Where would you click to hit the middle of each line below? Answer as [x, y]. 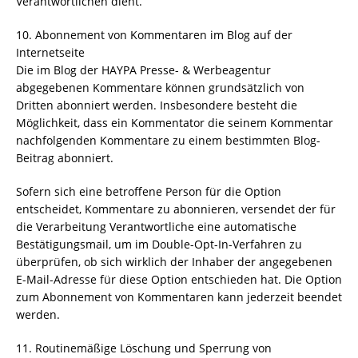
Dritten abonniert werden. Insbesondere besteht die [157, 105]
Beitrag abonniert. [65, 158]
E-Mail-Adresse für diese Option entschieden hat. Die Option [179, 279]
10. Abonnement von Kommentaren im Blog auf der [154, 35]
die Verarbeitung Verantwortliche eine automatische [156, 227]
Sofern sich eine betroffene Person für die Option [149, 191]
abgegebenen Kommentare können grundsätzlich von [160, 88]
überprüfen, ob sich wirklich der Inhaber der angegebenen [174, 262]
